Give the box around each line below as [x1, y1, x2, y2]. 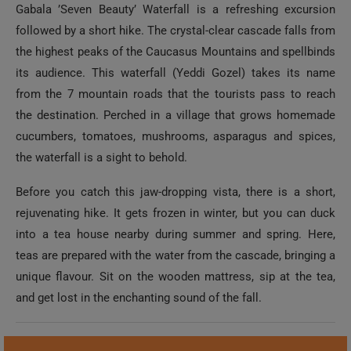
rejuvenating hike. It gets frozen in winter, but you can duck [16, 206, 335, 220]
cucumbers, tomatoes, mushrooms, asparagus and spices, [16, 129, 335, 143]
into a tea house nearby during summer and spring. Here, [16, 227, 335, 241]
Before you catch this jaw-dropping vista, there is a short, [16, 185, 335, 199]
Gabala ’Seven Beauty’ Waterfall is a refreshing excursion [16, 2, 335, 16]
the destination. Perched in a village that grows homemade [16, 108, 335, 122]
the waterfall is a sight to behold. [16, 150, 187, 165]
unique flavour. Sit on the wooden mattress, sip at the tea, [16, 270, 335, 284]
